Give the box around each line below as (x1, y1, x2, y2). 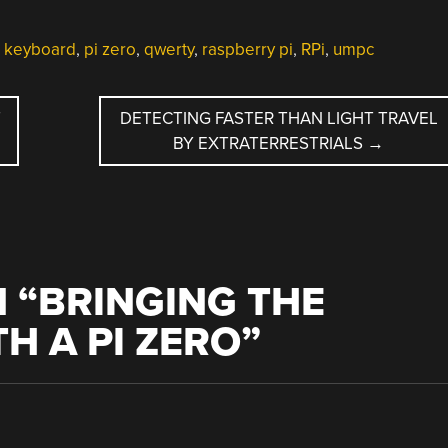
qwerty (143, 38, 194, 60)
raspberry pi (201, 38, 293, 60)
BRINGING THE (37, 277, 325, 327)
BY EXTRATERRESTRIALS (173, 132, 368, 154)
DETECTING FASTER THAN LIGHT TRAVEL (119, 107, 438, 129)
